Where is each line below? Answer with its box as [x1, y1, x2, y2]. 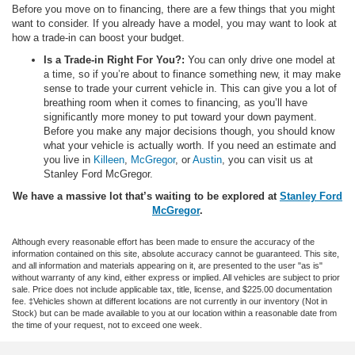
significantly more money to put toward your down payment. [44, 111, 317, 124]
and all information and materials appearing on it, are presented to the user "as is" [12, 261, 323, 271]
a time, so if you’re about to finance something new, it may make [44, 68, 341, 81]
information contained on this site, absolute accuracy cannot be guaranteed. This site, [12, 249, 339, 259]
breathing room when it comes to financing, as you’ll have [44, 97, 307, 109]
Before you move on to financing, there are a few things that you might [12, 3, 335, 16]
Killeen [94, 154, 124, 166]
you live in [44, 154, 94, 166]
